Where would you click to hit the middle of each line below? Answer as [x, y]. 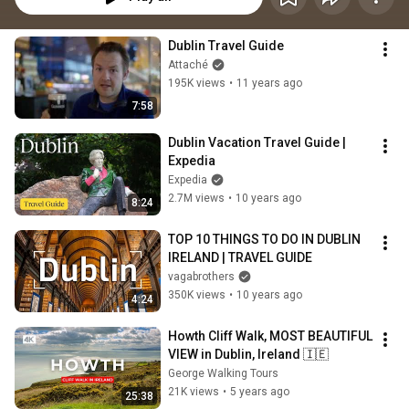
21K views [194, 392]
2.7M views [196, 199]
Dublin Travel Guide [226, 46]
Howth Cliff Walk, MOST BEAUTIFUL [270, 336]
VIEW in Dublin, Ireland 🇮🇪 [248, 355]
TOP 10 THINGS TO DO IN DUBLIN [264, 240]
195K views [197, 84]
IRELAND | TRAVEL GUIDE [240, 258]
